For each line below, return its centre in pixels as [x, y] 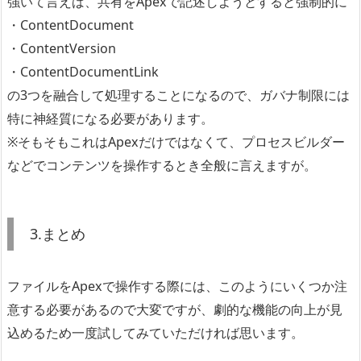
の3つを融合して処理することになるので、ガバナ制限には [178, 95]
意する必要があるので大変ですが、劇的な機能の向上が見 [175, 310]
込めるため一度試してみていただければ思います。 [156, 333]
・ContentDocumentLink [83, 72]
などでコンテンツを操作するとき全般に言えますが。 [162, 166]
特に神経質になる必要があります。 [110, 119]
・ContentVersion [62, 49]
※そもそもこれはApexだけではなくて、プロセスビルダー [176, 142]
